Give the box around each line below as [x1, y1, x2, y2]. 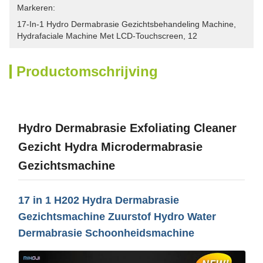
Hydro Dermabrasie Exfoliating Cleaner [18, 122, 237, 134]
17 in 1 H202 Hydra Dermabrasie [18, 194, 179, 206]
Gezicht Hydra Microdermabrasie [18, 140, 203, 153]
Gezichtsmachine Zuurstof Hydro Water [18, 211, 216, 222]
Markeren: [17, 3, 55, 12]
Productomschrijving [16, 63, 158, 79]
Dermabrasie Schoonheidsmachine [18, 227, 194, 239]
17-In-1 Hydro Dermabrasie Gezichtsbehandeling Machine [17, 19, 234, 29]
